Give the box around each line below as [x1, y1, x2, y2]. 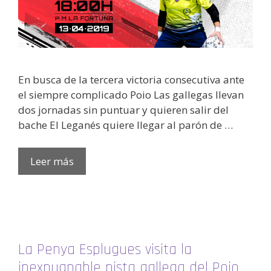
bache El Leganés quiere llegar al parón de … [18, 117, 233, 132]
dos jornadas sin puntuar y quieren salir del [18, 102, 229, 117]
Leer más [30, 154, 74, 169]
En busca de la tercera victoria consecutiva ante [18, 72, 244, 87]
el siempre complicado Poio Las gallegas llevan [18, 87, 244, 102]
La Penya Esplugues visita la [18, 240, 192, 260]
